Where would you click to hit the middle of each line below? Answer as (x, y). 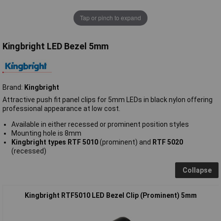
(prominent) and (125, 142)
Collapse (197, 170)
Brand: (13, 87)
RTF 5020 (167, 142)
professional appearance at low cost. (61, 108)
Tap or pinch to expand (110, 18)
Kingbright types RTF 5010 (55, 142)
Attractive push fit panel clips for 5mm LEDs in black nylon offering (108, 99)
